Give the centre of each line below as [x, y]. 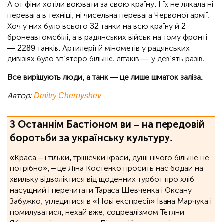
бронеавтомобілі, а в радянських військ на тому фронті [107, 37]
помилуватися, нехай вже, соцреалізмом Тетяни [97, 212]
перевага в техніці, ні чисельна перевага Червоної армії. [109, 15]
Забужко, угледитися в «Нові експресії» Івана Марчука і [111, 201]
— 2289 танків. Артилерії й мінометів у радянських [99, 48]
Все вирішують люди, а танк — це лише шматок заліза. [105, 77]
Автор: [21, 95]
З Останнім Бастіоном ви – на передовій [107, 124]
